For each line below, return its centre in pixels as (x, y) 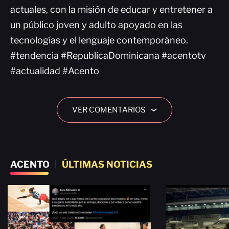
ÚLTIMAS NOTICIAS (107, 164)
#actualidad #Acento (55, 71)
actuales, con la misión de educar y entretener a (111, 9)
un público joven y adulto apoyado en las (96, 25)
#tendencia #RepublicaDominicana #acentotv (108, 55)
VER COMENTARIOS (109, 110)
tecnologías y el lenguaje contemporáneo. (99, 40)
